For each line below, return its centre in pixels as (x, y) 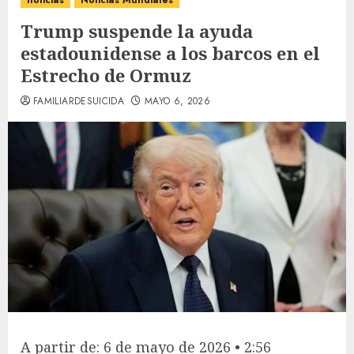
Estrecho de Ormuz (106, 75)
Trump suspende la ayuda (137, 31)
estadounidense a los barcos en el (170, 53)
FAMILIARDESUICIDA (79, 101)
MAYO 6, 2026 (177, 101)
